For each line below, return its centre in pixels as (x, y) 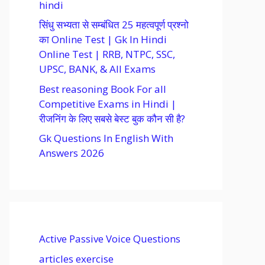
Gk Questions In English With (106, 138)
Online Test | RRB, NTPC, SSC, (107, 54)
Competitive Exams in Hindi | (108, 104)
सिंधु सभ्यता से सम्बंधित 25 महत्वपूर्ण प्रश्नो (114, 25)
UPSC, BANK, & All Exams (97, 69)
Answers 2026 (72, 153)
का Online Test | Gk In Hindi (103, 39)
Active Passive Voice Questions (110, 239)
